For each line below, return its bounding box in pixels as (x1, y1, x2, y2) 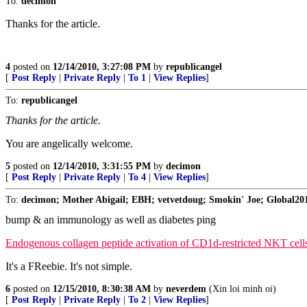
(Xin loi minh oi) (206, 284, 276, 294)
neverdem (166, 284, 206, 294)
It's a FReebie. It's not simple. (5, 260, 132, 272)
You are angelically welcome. (5, 138, 133, 149)
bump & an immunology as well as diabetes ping (5, 214, 216, 225)
